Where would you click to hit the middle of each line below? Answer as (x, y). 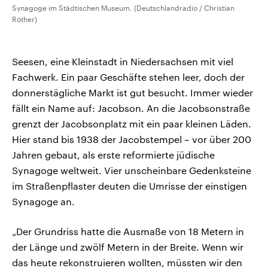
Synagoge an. (43, 202)
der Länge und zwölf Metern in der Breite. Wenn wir (128, 247)
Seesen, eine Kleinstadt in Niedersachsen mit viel (123, 62)
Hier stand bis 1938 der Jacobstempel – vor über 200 (132, 139)
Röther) (25, 19)
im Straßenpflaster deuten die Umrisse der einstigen (130, 186)
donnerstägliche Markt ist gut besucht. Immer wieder (133, 93)
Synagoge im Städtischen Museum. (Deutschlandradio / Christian (123, 8)
